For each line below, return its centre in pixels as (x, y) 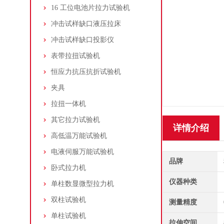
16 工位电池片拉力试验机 (90, 8)
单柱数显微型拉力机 (82, 184)
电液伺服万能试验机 (82, 152)
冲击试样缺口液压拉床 (86, 24)
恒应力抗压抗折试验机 (86, 72)
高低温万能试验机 (79, 136)
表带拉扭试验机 (75, 56)
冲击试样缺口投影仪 (82, 40)
